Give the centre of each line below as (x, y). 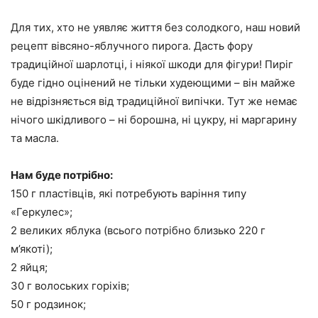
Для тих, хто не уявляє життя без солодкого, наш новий (155, 28)
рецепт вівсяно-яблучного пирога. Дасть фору (132, 46)
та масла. (35, 138)
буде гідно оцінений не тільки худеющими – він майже (153, 83)
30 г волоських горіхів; (70, 286)
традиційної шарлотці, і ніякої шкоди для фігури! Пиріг (152, 65)
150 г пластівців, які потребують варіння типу (128, 194)
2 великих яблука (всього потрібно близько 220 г (138, 231)
